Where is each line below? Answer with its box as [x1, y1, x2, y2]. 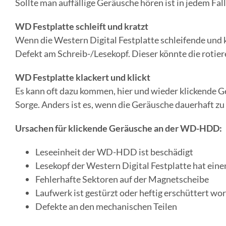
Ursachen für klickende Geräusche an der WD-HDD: [15, 123, 222, 134]
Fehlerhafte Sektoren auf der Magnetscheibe [35, 174, 209, 185]
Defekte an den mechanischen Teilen [35, 201, 177, 212]
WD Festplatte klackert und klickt [15, 72, 150, 83]
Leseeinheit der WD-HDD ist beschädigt [35, 146, 193, 158]
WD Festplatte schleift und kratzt [15, 21, 148, 32]
